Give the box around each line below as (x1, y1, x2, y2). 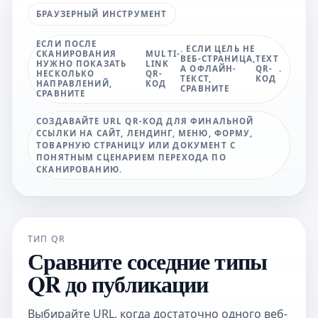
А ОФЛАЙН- (180, 62, 237, 74)
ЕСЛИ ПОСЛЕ (36, 38, 97, 49)
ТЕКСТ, (180, 72, 212, 84)
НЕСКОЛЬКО (36, 67, 95, 79)
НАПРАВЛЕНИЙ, (36, 77, 112, 89)
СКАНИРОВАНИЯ (36, 48, 116, 59)
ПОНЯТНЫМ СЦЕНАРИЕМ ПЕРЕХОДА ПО (36, 152, 226, 163)
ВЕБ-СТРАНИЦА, (180, 53, 256, 64)
